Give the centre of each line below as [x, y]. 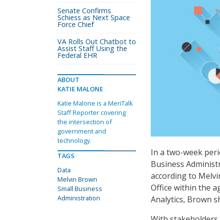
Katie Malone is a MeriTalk [95, 103]
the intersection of [85, 122]
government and [82, 131]
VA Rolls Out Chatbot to [97, 41]
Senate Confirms [84, 11]
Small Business [80, 189]
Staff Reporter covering [92, 112]
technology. [74, 140]
